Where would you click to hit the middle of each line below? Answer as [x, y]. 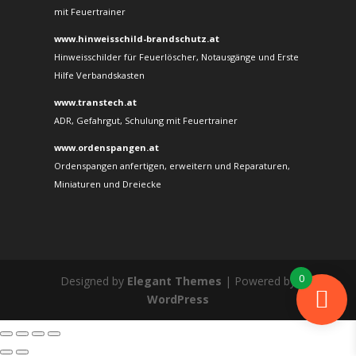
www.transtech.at [95, 103]
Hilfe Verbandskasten [99, 75]
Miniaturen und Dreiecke [107, 184]
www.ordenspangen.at [106, 148]
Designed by [93, 281]
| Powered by [258, 281]
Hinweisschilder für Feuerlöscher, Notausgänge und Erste [176, 57]
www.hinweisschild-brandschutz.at [136, 39]
